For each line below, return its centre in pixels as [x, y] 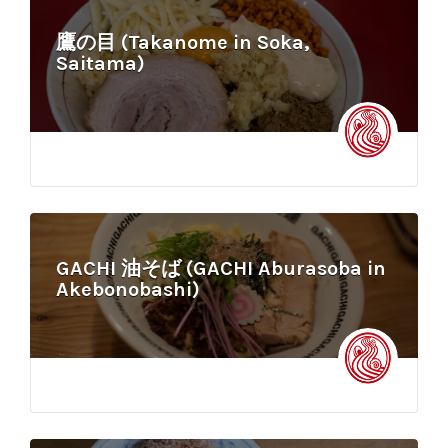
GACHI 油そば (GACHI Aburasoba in [221, 268]
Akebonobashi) [128, 289]
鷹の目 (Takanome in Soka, [183, 42]
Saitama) [100, 63]
